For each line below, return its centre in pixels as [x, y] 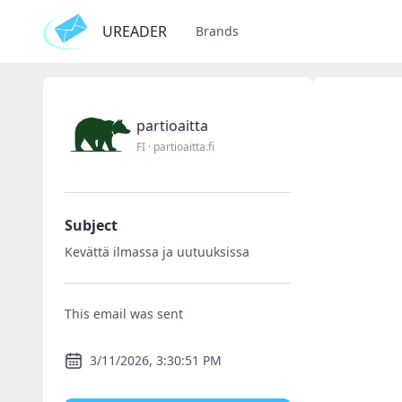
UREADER [135, 31]
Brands [217, 31]
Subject [91, 225]
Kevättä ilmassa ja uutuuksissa [157, 252]
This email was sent [124, 314]
